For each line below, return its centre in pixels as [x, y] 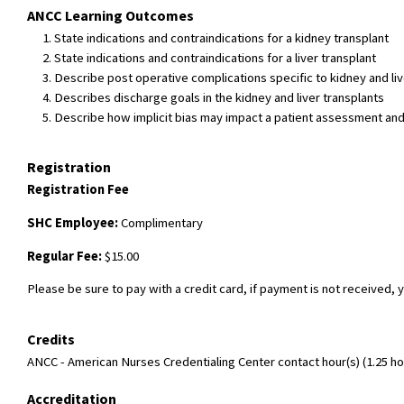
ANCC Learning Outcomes [110, 15]
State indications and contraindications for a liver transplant [215, 57]
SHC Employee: [73, 222]
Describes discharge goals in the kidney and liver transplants [219, 97]
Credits [51, 339]
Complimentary [161, 222]
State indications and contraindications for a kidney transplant [221, 37]
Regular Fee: [64, 256]
